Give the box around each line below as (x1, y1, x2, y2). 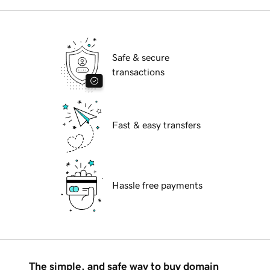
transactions (112, 67, 165, 77)
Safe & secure (112, 52, 169, 63)
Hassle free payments (112, 180, 202, 190)
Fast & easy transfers (112, 120, 201, 130)
